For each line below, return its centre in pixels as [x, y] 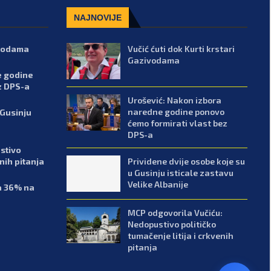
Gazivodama [154, 60]
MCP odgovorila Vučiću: [175, 212]
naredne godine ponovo [176, 111]
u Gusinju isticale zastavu [181, 172]
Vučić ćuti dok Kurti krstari [181, 49]
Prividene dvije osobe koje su [187, 161]
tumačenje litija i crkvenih [181, 235]
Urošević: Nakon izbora [175, 100]
